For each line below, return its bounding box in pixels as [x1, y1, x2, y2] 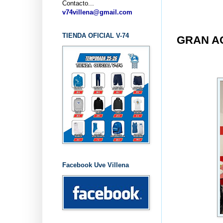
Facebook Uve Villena [62, 161, 129, 169]
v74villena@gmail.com [62, 8, 132, 16]
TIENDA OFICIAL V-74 [62, 31, 129, 39]
